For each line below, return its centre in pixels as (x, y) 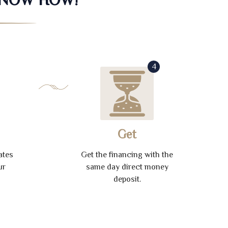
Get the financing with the (127, 155)
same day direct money (127, 167)
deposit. (127, 179)
